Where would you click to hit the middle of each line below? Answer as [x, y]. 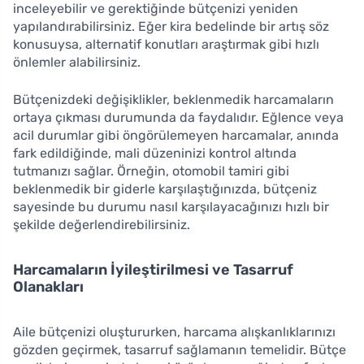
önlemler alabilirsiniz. [77, 62]
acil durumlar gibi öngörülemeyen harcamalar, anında [176, 135]
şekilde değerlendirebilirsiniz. [102, 224]
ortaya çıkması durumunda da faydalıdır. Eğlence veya [178, 117]
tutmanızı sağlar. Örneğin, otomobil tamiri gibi [151, 171]
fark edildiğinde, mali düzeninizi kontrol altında [155, 153]
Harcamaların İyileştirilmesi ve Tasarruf [153, 269]
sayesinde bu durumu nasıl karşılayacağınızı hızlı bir [171, 206]
